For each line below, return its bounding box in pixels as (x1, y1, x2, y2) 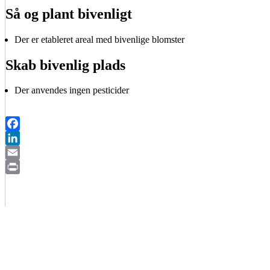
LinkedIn (5, 147, 40, 158)
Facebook (5, 133, 43, 143)
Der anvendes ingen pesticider (14, 85, 129, 96)
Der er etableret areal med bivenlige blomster (14, 34, 184, 45)
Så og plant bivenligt (5, 5, 132, 22)
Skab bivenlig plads (5, 57, 125, 73)
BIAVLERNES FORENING (5, 246, 177, 262)
